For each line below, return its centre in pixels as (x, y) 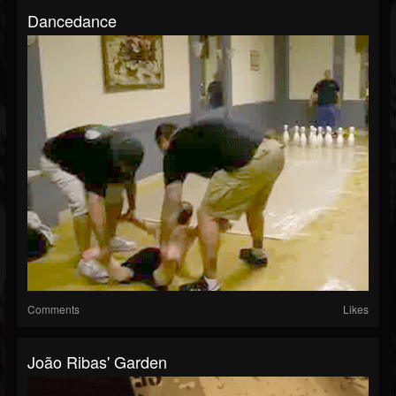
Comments (53, 309)
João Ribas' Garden (97, 362)
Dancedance (72, 20)
